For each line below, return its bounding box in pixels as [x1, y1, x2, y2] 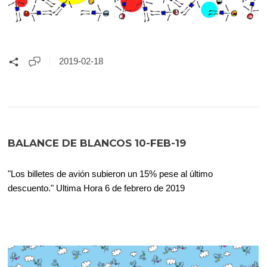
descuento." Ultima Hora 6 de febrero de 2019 [8, 182, 185, 193]
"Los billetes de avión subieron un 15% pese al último [8, 168, 213, 179]
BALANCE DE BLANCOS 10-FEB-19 [8, 136, 187, 149]
